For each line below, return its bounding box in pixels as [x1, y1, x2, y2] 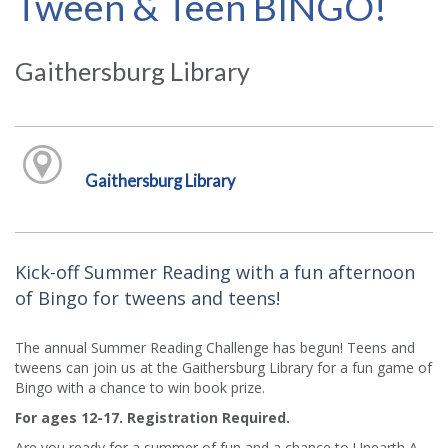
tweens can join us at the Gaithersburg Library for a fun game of [15, 357, 432, 377]
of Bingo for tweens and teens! [15, 285, 280, 310]
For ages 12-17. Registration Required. [15, 407, 290, 427]
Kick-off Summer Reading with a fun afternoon [15, 259, 415, 284]
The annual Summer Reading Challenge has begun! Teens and [15, 337, 415, 357]
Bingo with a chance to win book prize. [15, 377, 265, 397]
